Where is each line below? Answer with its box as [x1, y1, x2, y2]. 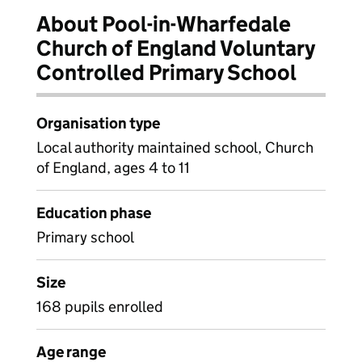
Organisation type [36, 114, 160, 133]
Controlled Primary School [36, 59, 297, 86]
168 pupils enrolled [36, 297, 163, 316]
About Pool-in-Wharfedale [36, 11, 291, 37]
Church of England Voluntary [36, 35, 315, 61]
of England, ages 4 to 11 [36, 158, 190, 177]
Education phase [36, 204, 151, 222]
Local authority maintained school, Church [36, 138, 314, 157]
